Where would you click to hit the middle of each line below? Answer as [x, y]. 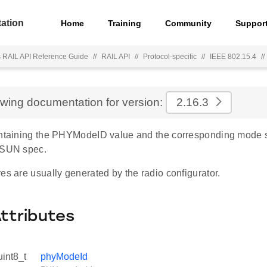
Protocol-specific [170, 57]
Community [189, 23]
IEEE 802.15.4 [233, 57]
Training [125, 23]
